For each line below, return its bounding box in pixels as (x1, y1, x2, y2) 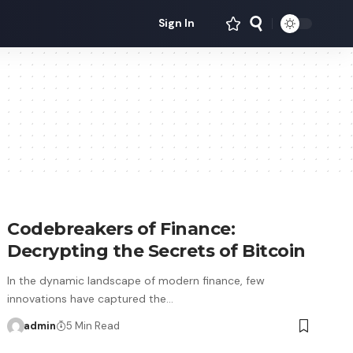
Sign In (158, 17, 195, 30)
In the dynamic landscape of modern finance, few (7, 273, 266, 288)
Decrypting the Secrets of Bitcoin (7, 240, 306, 262)
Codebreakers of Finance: (7, 218, 236, 240)
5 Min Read (65, 319, 120, 333)
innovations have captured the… (7, 292, 174, 306)
